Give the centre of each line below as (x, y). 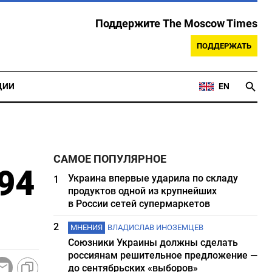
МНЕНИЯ (87, 227)
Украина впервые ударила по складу (153, 178)
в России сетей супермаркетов (139, 204)
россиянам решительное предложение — (163, 255)
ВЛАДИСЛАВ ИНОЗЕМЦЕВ (156, 227)
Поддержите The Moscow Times (176, 24)
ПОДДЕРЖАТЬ (224, 46)
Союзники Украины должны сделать (153, 243)
